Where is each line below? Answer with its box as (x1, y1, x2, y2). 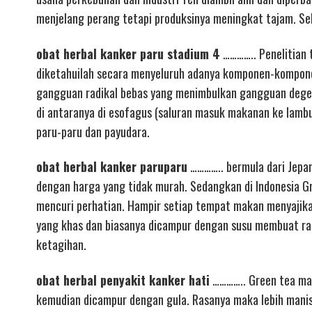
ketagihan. (36, 235, 86, 253)
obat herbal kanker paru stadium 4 (36, 44, 220, 63)
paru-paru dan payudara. (36, 122, 150, 141)
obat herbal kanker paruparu (36, 157, 187, 175)
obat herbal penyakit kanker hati (36, 270, 210, 289)
